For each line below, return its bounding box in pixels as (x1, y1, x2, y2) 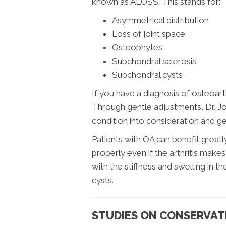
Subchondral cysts (112, 69, 183, 80)
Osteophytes (112, 42, 162, 52)
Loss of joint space (112, 28, 185, 39)
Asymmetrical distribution (112, 15, 209, 25)
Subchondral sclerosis (112, 55, 196, 66)
